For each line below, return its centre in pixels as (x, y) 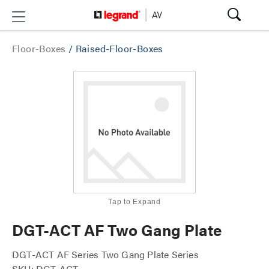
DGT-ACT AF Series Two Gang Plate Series (105, 254)
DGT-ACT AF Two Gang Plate (117, 230)
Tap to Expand (134, 202)
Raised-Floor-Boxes (119, 48)
